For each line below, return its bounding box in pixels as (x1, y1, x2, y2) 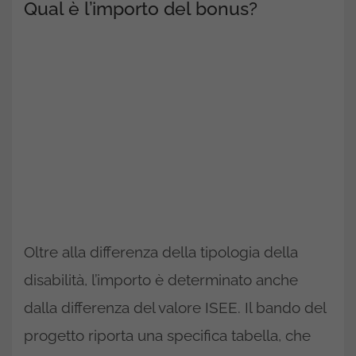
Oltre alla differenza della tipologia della (24, 243, 298, 261)
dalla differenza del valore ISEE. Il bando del (24, 299, 326, 316)
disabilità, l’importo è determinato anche (24, 271, 298, 288)
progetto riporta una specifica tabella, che (24, 327, 311, 344)
